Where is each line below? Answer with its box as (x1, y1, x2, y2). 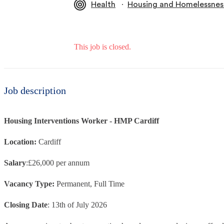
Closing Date (4, 200, 47, 209)
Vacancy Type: (4, 179, 56, 188)
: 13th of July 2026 (47, 200, 107, 209)
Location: (4, 137, 38, 146)
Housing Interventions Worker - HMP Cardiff (4, 116, 159, 125)
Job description (4, 84, 66, 96)
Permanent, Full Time (56, 179, 124, 188)
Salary (4, 158, 26, 167)
